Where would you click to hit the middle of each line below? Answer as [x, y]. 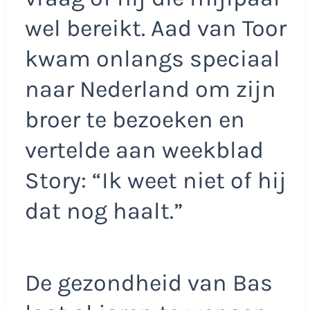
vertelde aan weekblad [144, 151]
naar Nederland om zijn [150, 90]
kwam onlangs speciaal [152, 59]
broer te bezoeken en [135, 120]
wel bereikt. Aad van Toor [155, 29]
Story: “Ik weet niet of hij [155, 181]
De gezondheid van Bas [148, 283]
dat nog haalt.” [104, 211]
